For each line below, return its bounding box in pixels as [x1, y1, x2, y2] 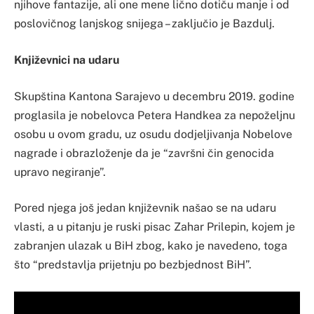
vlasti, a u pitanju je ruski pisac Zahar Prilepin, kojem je [14, 220, 295, 234]
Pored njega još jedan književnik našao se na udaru [14, 201, 276, 215]
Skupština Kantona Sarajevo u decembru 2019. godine [14, 89, 294, 103]
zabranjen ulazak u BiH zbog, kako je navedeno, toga [14, 239, 287, 253]
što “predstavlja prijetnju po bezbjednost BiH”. [14, 258, 252, 272]
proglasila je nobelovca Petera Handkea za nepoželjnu [14, 108, 295, 122]
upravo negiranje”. [14, 165, 106, 179]
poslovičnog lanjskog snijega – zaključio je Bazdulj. [14, 17, 275, 31]
